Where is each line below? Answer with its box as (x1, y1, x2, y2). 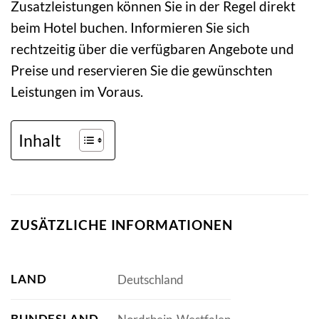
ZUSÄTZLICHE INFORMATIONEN (11, 216, 233, 233)
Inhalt (19, 130, 61, 150)
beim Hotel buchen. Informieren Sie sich (11, 19, 250, 36)
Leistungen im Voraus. (11, 83, 143, 100)
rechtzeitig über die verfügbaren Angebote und (11, 41, 294, 58)
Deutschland (117, 271, 184, 287)
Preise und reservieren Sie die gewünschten (11, 62, 273, 79)
